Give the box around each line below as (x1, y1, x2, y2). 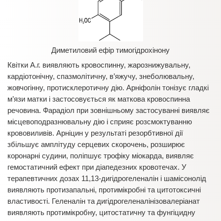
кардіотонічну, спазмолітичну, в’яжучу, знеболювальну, (7, 72, 194, 80)
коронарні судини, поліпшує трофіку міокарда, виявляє (7, 151, 194, 160)
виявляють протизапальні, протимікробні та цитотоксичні (7, 185, 201, 194)
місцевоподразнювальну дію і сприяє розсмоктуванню (7, 117, 192, 126)
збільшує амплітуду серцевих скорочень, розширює (7, 140, 185, 148)
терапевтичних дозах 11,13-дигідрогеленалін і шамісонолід (7, 174, 206, 183)
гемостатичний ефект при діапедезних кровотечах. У (7, 163, 186, 171)
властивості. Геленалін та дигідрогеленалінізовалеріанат (7, 197, 200, 205)
